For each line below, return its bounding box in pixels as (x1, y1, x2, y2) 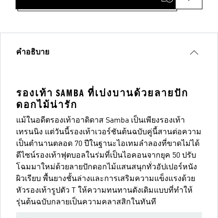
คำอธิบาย (16, 48, 49, 56)
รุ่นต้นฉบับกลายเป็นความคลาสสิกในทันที (16, 198, 156, 206)
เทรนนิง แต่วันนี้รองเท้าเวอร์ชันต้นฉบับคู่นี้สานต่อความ (16, 128, 201, 136)
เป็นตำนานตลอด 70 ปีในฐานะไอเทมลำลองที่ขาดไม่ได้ (16, 140, 200, 148)
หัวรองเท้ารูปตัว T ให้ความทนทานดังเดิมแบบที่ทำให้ (16, 186, 193, 195)
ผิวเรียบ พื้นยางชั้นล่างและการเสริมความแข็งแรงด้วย (16, 175, 195, 183)
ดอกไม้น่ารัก (16, 99, 77, 110)
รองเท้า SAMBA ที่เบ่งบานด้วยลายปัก (16, 87, 188, 99)
